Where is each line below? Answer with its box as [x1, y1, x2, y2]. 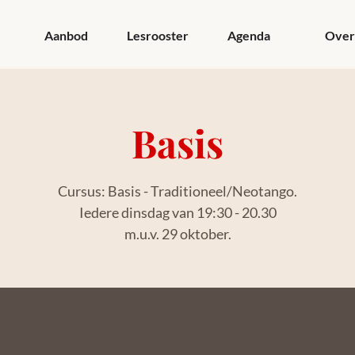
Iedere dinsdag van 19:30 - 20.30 [78, 204, 277, 222]
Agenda [227, 28, 270, 43]
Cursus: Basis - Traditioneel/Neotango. [58, 182, 297, 200]
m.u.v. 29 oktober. [124, 225, 231, 243]
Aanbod [44, 28, 88, 43]
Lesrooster [126, 28, 189, 43]
